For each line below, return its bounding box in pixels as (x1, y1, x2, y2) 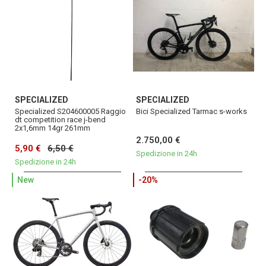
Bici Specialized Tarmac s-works (136, 107, 247, 116)
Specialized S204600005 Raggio (15, 107, 126, 116)
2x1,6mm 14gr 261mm (15, 123, 90, 133)
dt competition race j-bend (15, 115, 106, 125)
